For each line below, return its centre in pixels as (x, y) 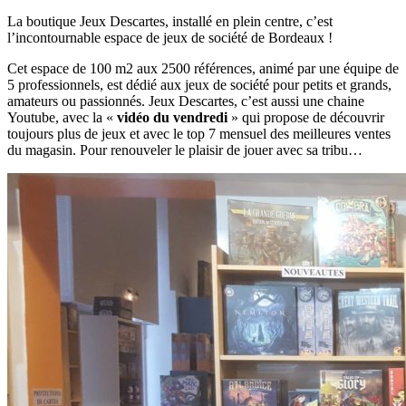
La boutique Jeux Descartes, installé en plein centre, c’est (170, 22)
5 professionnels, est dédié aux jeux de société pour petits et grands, (199, 85)
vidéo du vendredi (172, 118)
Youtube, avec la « (62, 118)
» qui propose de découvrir (306, 118)
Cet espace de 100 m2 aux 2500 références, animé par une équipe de (203, 69)
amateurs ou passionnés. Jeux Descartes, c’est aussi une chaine (186, 101)
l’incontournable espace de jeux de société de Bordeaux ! (170, 38)
